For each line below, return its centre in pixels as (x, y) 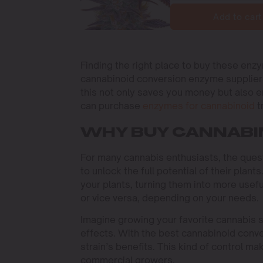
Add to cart (237, 16)
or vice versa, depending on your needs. (170, 198)
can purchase (112, 105)
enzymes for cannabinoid (199, 105)
